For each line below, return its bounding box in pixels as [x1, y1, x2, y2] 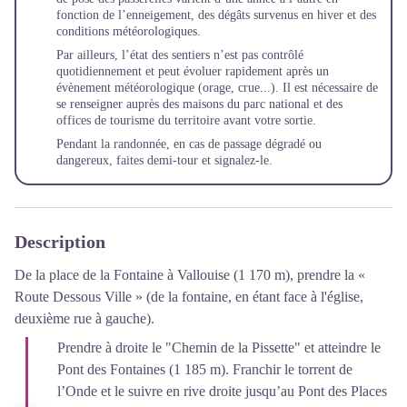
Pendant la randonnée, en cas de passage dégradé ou [56, 136, 322, 151]
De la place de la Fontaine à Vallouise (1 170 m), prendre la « [15, 266, 365, 283]
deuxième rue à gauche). [15, 310, 154, 326]
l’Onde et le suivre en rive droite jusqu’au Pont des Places [57, 382, 387, 399]
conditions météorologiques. [56, 24, 201, 38]
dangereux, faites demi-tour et [56, 153, 214, 167]
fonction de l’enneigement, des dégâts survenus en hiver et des [56, 7, 376, 22]
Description [15, 231, 105, 252]
